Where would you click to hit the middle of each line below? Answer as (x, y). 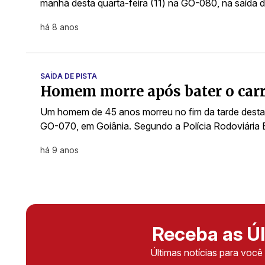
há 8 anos (59, 27)
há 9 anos (59, 150)
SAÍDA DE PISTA (69, 76)
